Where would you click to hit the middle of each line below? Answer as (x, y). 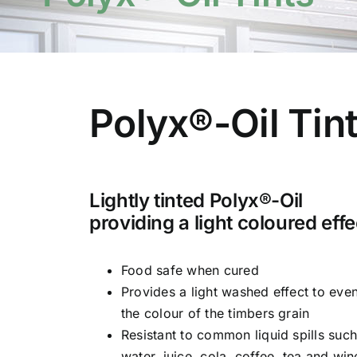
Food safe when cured (190, 270)
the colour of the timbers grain (216, 313)
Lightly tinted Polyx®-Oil (196, 200)
